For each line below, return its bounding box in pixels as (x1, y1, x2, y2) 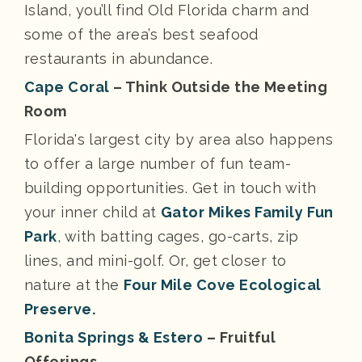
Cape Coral (24, 78, 110, 95)
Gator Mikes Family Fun (161, 203, 334, 221)
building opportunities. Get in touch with (24, 179, 317, 196)
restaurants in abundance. (24, 49, 213, 67)
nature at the (24, 276, 124, 293)
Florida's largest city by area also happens (24, 130, 334, 148)
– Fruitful (203, 328, 276, 346)
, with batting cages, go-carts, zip (57, 227, 299, 245)
